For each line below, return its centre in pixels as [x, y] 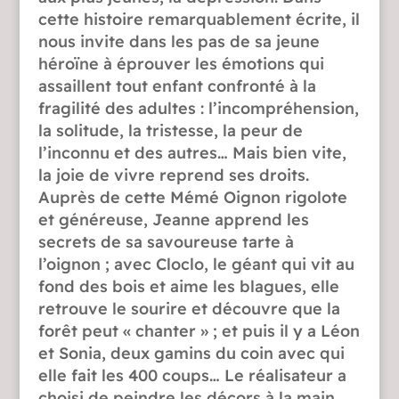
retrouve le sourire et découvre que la [189, 308]
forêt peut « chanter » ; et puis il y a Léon [199, 330]
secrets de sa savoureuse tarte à [166, 241]
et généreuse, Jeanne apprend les [173, 219]
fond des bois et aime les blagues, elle [188, 286]
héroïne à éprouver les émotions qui [181, 63]
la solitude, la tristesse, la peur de [170, 130]
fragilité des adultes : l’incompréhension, [198, 108]
